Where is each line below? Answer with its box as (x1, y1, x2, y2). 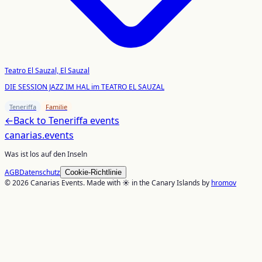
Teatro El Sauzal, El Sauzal (5, 65, 89, 75)
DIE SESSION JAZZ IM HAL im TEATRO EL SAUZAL (5, 81, 164, 92)
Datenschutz (19, 167, 60, 177)
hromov (211, 177, 236, 188)
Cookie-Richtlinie (65, 167, 122, 177)
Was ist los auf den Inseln (5, 149, 87, 159)
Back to (13, 113, 49, 127)
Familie (46, 102, 67, 111)
